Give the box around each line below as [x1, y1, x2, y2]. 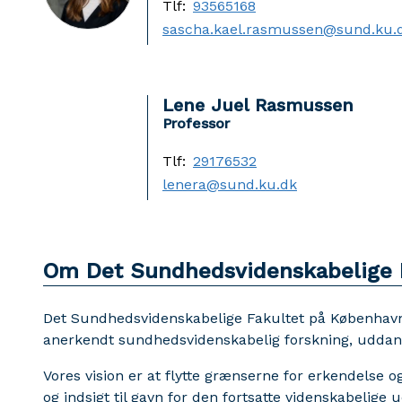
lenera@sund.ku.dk [162, 176, 297, 194]
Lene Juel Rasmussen [162, 94, 354, 117]
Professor [162, 115, 230, 133]
